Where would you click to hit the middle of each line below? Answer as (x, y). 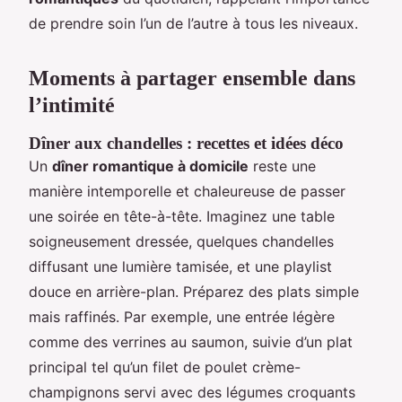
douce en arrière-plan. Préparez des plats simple (194, 291)
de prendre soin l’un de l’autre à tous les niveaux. (193, 23)
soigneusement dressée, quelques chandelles (181, 241)
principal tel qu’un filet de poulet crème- (165, 367)
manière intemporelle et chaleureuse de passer (187, 191)
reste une (282, 166)
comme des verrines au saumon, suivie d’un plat (191, 341)
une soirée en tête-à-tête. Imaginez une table (182, 216)
